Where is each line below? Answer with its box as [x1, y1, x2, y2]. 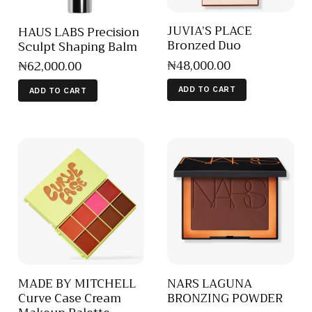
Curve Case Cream [18, 288, 121, 309]
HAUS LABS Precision [18, 22, 139, 42]
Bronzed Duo [167, 36, 241, 56]
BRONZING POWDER [167, 288, 283, 309]
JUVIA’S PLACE [167, 21, 252, 42]
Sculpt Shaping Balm [18, 36, 137, 57]
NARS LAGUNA [167, 273, 252, 294]
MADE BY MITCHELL [18, 273, 136, 294]
